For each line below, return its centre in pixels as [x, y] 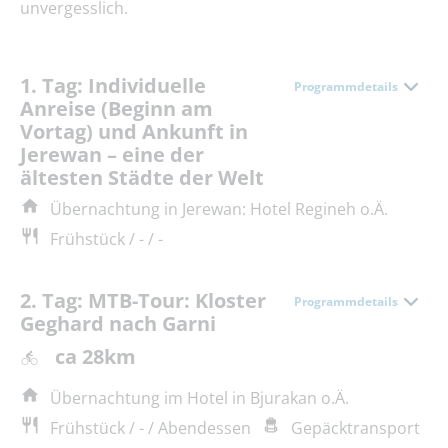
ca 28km [95, 357]
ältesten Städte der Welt [142, 178]
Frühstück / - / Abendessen [150, 428]
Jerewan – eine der [112, 155]
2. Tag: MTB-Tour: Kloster [143, 301]
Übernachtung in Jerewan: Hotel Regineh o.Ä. [219, 209]
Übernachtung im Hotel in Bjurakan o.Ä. [199, 398]
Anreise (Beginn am [116, 109]
